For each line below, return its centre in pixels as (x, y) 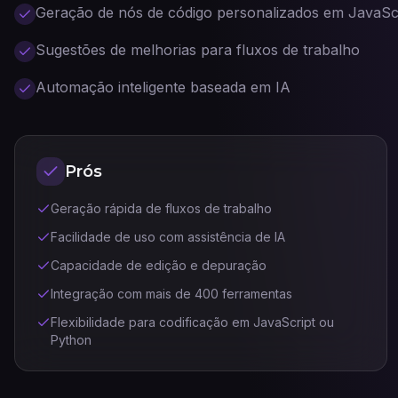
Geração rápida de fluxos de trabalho (161, 208)
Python (71, 340)
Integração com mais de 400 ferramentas (171, 294)
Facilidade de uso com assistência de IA (168, 237)
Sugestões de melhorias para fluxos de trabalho (198, 50)
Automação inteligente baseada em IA (163, 87)
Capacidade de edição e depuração (159, 265)
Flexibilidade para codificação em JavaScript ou (192, 322)
